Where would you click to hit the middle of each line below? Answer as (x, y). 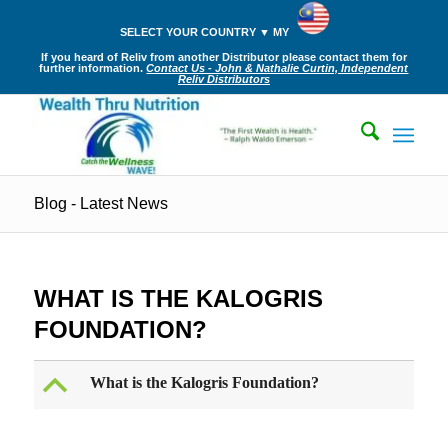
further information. (93, 68)
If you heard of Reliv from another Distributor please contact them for (223, 57)
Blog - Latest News (100, 203)
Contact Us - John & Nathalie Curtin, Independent (277, 68)
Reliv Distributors (223, 79)
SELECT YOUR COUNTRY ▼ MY (205, 32)
